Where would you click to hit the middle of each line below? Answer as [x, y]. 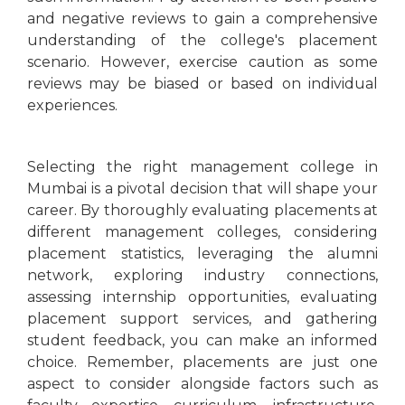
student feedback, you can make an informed [202, 341]
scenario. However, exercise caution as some [202, 62]
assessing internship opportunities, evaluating [202, 297]
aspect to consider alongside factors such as [202, 384]
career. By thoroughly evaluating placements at [202, 211]
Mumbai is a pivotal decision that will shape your [202, 189]
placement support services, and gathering [202, 319]
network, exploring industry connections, [202, 276]
